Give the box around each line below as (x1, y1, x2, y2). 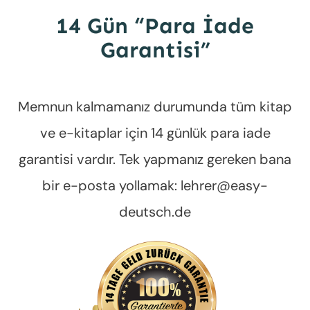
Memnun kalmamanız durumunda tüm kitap (18, 97, 292, 116)
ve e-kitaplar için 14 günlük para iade (39, 123, 271, 142)
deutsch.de (119, 202, 191, 221)
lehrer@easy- (181, 176, 268, 194)
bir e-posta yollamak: (42, 176, 181, 194)
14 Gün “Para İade (56, 12, 254, 39)
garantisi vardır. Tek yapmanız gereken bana (19, 149, 291, 168)
